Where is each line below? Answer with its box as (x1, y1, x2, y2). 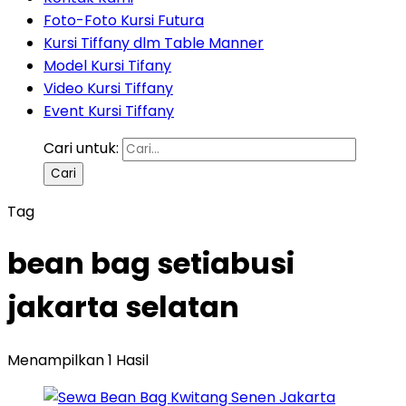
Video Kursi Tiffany (43, 78, 173, 99)
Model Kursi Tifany (43, 55, 171, 76)
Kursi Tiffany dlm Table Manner (43, 33, 264, 53)
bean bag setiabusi (7, 243, 295, 285)
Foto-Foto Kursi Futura (43, 10, 204, 31)
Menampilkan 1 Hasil (7, 349, 149, 371)
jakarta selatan (7, 286, 239, 328)
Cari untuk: (43, 138, 119, 159)
